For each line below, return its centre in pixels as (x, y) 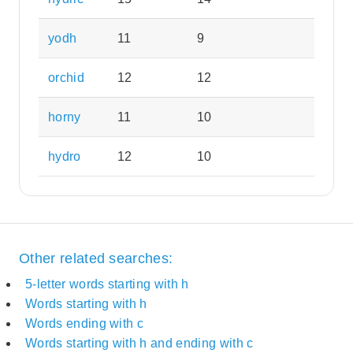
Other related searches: (96, 258)
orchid (66, 78)
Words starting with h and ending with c (139, 344)
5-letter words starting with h (107, 284)
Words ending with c (85, 324)
